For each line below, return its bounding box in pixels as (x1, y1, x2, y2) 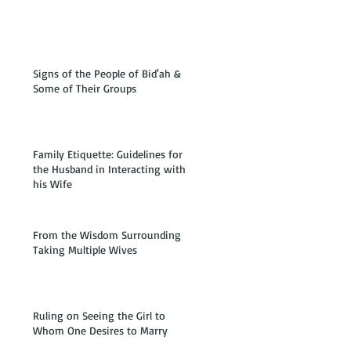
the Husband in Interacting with (33, 162, 186, 175)
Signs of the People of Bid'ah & (33, 67, 181, 80)
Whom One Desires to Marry (33, 324, 168, 337)
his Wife (33, 177, 72, 190)
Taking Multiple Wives (33, 243, 137, 256)
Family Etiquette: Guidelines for (33, 147, 183, 161)
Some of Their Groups (33, 81, 136, 95)
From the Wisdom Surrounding (33, 228, 181, 241)
